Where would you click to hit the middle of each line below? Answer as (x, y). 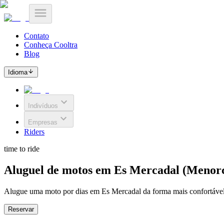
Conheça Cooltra (51, 45)
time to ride (22, 149)
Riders (34, 132)
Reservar (21, 209)
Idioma (18, 72)
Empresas (43, 122)
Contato (36, 36)
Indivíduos (43, 106)
